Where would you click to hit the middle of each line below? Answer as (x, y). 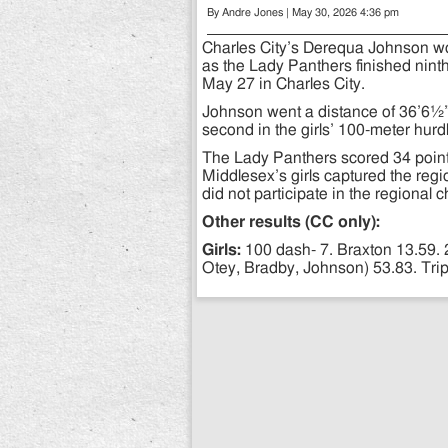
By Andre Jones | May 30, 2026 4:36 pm (303, 13)
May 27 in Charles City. (283, 84)
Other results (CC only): (291, 222)
